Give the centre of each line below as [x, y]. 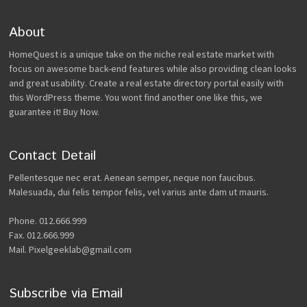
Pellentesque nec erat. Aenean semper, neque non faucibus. [133, 177]
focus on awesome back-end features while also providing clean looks [153, 68]
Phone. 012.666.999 [48, 220]
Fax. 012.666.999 [42, 235]
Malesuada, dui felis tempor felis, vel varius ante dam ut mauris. [139, 192]
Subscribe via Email [66, 293]
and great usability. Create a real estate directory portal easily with [147, 83]
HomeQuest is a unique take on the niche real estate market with [142, 54]
